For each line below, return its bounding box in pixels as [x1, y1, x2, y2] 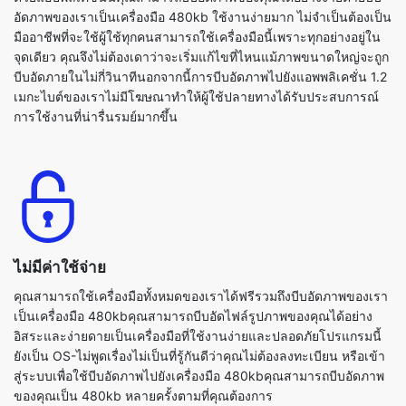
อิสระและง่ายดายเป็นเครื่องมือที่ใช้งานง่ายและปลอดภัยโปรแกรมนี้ [14, 274, 382, 290]
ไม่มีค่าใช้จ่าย [14, 204, 106, 223]
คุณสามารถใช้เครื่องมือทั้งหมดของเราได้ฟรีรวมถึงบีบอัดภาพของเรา [14, 234, 388, 250]
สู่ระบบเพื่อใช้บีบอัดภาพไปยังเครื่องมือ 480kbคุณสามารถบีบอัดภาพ [14, 314, 384, 330]
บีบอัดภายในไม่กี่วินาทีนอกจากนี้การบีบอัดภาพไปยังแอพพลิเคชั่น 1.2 [14, 14, 387, 31]
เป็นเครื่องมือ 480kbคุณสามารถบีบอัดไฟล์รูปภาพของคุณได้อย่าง [14, 254, 372, 270]
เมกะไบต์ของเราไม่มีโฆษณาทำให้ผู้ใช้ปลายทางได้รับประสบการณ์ [14, 34, 379, 51]
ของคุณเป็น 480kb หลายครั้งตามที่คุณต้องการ [14, 333, 273, 350]
